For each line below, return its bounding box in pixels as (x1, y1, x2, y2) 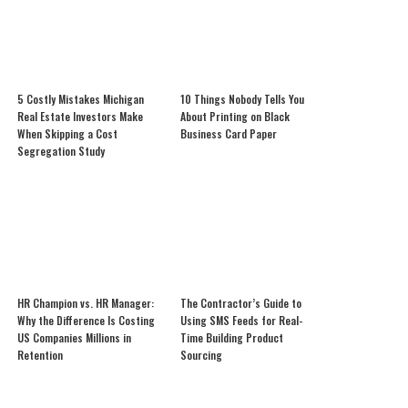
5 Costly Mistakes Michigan (17, 90, 145, 107)
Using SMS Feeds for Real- (179, 312, 302, 329)
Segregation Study (17, 142, 106, 158)
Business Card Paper (179, 125, 277, 141)
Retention (17, 347, 64, 363)
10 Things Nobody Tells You (179, 90, 304, 107)
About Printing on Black (179, 107, 290, 124)
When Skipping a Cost (17, 125, 118, 141)
